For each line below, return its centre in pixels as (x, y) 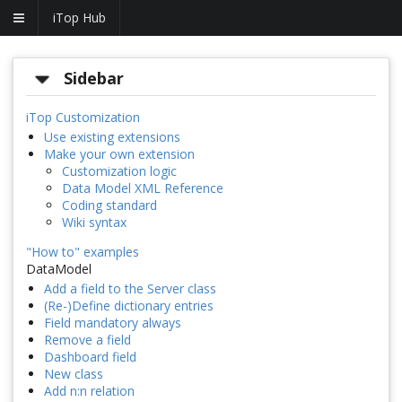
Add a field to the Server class (130, 289)
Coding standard (109, 205)
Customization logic (119, 171)
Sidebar (94, 79)
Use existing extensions (112, 137)
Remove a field (87, 340)
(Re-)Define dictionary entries (129, 306)
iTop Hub (79, 17)
